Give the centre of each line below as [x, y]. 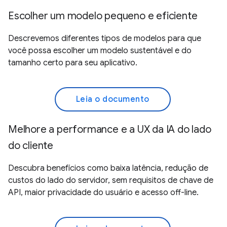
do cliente [31, 145]
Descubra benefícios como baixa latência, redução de [108, 168]
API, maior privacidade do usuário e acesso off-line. [103, 192]
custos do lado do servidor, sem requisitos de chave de [111, 180]
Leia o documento [112, 99]
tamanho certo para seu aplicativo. [73, 63]
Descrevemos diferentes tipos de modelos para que [105, 38]
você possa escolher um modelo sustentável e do [100, 50]
